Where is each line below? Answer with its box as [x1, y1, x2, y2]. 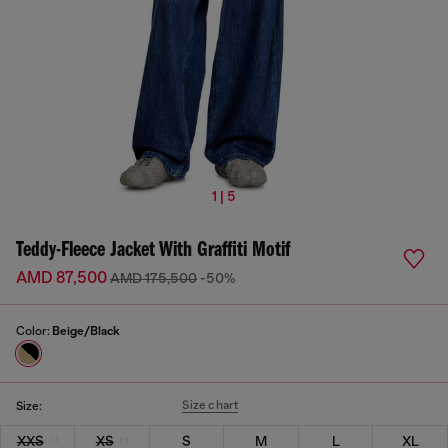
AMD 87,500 [16, 269, 110, 287]
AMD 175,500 [110, 270, 197, 286]
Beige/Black [52, 324, 120, 338]
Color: [16, 324, 52, 338]
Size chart [182, 398, 239, 412]
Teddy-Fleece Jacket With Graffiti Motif [16, 239, 290, 262]
